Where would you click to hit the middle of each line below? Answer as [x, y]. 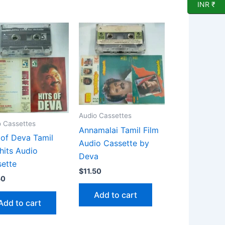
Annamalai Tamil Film [119, 130]
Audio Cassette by [114, 143]
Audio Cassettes [105, 116]
